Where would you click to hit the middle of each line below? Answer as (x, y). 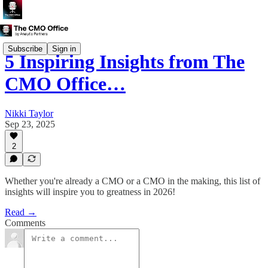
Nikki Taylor (29, 113)
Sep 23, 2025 (30, 124)
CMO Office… (65, 84)
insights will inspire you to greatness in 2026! (90, 192)
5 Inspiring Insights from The (125, 62)
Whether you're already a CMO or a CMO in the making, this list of (133, 181)
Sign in (64, 48)
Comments (25, 223)
